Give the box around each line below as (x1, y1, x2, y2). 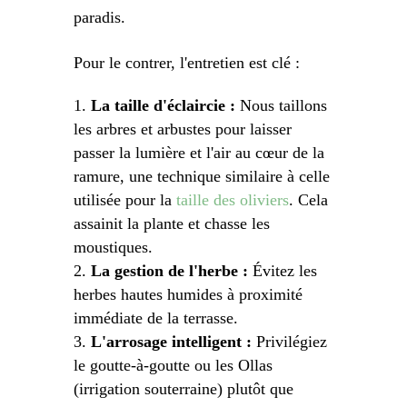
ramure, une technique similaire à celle (73, 166, 330, 185)
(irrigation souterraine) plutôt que (73, 379, 293, 398)
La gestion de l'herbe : (90, 261, 248, 280)
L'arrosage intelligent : (90, 332, 252, 351)
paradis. (73, 7, 125, 26)
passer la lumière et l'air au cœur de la (73, 143, 324, 162)
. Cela (288, 190, 328, 209)
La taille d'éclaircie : (90, 95, 235, 114)
